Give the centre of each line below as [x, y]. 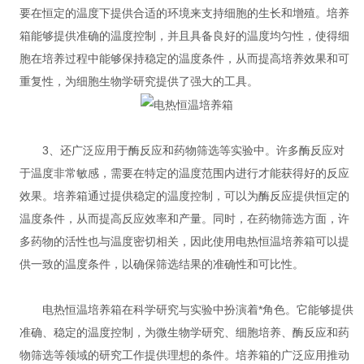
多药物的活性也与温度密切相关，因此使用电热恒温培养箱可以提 [184, 242]
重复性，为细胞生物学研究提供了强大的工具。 [139, 81]
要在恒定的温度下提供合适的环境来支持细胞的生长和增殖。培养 [184, 13]
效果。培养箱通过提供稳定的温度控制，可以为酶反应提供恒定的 [184, 196]
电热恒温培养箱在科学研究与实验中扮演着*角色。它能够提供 [186, 310]
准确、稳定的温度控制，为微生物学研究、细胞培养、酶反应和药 [184, 333]
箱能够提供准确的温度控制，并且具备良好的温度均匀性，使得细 [184, 36]
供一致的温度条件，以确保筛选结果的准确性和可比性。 [161, 264]
